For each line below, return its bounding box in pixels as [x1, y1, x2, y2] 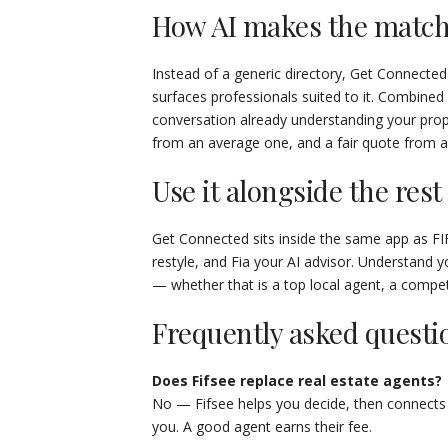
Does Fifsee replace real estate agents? [152, 371, 442, 390]
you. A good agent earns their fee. [152, 417, 372, 436]
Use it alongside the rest [152, 172, 442, 209]
